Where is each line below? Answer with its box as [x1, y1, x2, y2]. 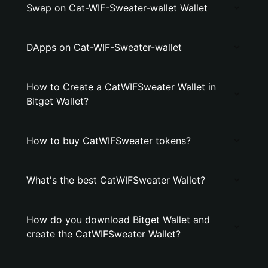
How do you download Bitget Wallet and [26, 214, 210, 226]
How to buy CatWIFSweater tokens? [26, 135, 191, 147]
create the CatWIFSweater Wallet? [26, 228, 181, 240]
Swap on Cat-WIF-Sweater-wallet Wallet [26, 2, 208, 14]
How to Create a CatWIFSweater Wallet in [26, 81, 216, 93]
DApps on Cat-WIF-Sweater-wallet [26, 41, 182, 53]
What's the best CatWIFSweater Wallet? [26, 174, 205, 186]
